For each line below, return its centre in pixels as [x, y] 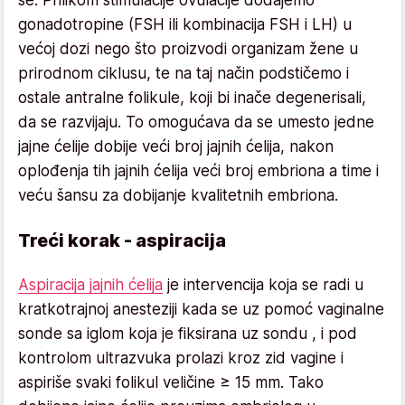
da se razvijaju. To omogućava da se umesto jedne [196, 122]
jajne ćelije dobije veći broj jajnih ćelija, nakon [176, 146]
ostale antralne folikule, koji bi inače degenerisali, [192, 97]
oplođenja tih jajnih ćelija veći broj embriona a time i [198, 170]
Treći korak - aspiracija [122, 240]
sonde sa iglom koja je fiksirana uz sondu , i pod [188, 333]
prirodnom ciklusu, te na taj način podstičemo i [184, 73]
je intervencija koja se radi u [263, 284]
